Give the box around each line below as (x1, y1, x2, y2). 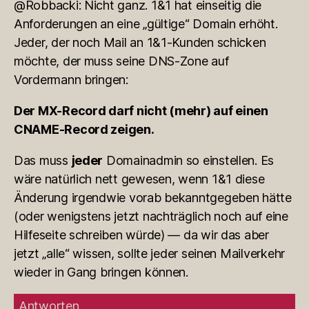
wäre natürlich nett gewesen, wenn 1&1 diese (14, 171, 265, 186)
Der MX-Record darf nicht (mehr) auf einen (14, 103, 268, 118)
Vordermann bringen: (14, 72, 128, 87)
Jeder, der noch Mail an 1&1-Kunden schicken (14, 34, 266, 50)
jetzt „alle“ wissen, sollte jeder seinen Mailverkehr (14, 246, 285, 261)
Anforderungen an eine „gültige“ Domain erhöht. (14, 16, 278, 31)
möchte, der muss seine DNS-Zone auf (14, 53, 229, 68)
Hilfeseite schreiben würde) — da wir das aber (14, 227, 269, 242)
